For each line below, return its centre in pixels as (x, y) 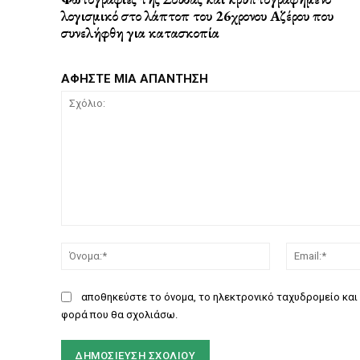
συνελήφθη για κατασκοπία (140, 33)
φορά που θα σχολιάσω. (119, 315)
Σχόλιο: (80, 234)
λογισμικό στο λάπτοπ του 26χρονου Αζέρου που (197, 16)
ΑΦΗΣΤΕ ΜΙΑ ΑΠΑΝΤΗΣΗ (135, 79)
